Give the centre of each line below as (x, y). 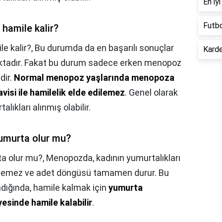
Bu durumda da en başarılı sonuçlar (104, 48)
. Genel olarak (151, 93)
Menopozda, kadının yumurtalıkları (113, 158)
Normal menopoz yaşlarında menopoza (94, 78)
